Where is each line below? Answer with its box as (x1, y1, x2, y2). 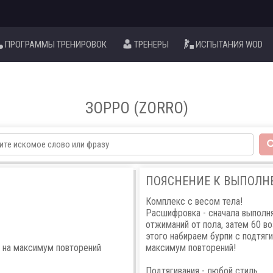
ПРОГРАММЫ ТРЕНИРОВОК (5, 39, 107, 50)
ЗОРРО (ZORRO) (85, 99, 188, 117)
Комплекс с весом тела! (146, 195, 243, 207)
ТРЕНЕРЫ (133, 39, 169, 50)
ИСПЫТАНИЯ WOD (196, 39, 263, 50)
